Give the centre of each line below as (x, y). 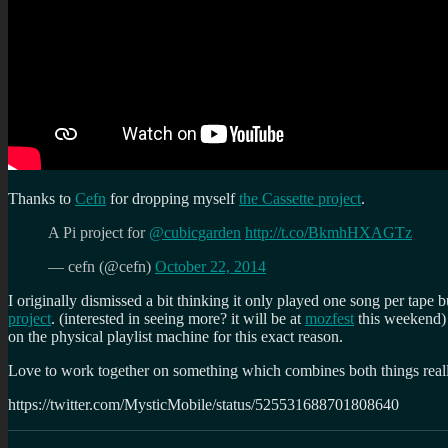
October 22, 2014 (210, 266)
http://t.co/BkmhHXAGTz (328, 232)
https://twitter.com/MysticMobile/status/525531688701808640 (203, 404)
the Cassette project (300, 198)
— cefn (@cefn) (101, 266)
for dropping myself (172, 198)
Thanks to (41, 198)
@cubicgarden (195, 232)
